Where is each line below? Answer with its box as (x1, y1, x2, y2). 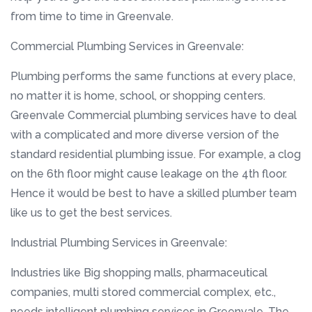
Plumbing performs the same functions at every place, (10, 69, 295, 83)
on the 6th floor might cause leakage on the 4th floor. (10, 166, 287, 180)
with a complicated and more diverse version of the (10, 127, 279, 141)
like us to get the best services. (10, 205, 172, 219)
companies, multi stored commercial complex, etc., (10, 285, 276, 299)
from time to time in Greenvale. (10, 9, 173, 23)
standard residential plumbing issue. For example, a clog (10, 147, 301, 161)
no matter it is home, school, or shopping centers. (10, 88, 265, 102)
